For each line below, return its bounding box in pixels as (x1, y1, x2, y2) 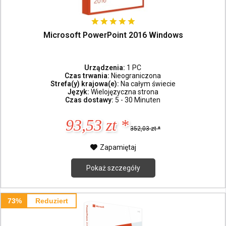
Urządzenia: (84, 63, 127, 72)
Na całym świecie (120, 79, 176, 88)
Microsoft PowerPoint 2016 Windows (43, 30, 183, 40)
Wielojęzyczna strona (90, 87, 158, 96)
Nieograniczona (111, 71, 161, 80)
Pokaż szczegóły (86, 163, 140, 172)
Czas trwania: (65, 71, 111, 80)
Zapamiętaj (99, 143, 136, 151)
